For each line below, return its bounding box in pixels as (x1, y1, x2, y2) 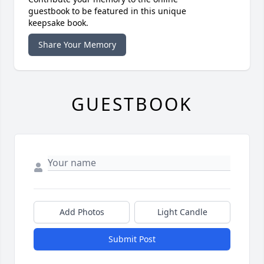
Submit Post (108, 233, 156, 245)
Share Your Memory (38, 39, 116, 51)
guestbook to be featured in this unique (28, 5, 186, 17)
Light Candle (157, 206, 207, 218)
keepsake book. (28, 17, 88, 29)
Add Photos (59, 206, 104, 218)
